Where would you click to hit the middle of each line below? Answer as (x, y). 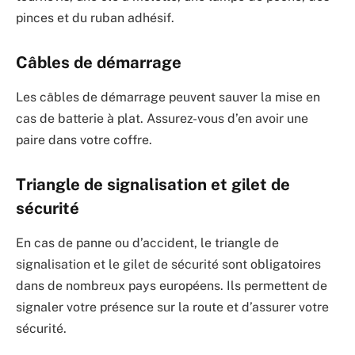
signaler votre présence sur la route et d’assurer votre (172, 307)
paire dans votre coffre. (84, 140)
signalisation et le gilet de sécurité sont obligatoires (168, 265)
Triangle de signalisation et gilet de (153, 184)
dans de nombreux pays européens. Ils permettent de (172, 286)
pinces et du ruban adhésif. (95, 18)
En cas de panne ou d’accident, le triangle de (147, 243)
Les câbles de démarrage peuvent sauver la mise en (168, 97)
